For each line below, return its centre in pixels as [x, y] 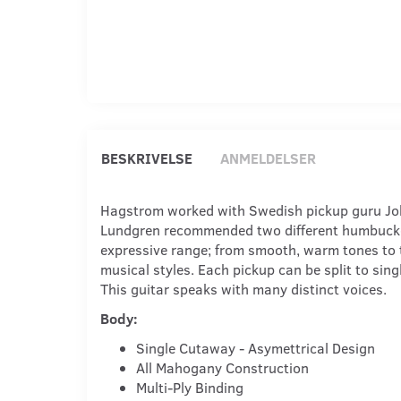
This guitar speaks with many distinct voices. [243, 288]
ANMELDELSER [268, 158]
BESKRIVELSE [147, 158]
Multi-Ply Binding [190, 387]
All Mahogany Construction [222, 367]
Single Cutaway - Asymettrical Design [256, 347]
